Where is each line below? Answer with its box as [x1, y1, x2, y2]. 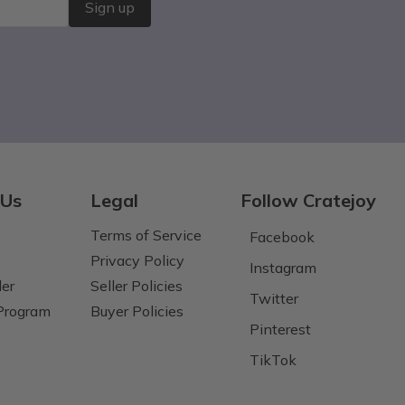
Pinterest [249, 319, 311, 338]
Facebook [249, 227, 315, 246]
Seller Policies [89, 276, 183, 295]
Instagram [249, 258, 316, 277]
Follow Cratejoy [240, 188, 376, 212]
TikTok [249, 350, 297, 369]
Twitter [249, 288, 298, 307]
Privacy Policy [89, 250, 184, 269]
